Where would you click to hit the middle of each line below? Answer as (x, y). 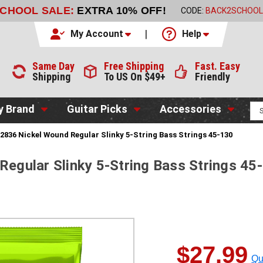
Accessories (190, 109)
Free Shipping (134, 66)
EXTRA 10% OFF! (122, 11)
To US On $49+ (135, 77)
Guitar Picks (97, 109)
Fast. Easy (218, 66)
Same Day (54, 66)
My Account (97, 34)
